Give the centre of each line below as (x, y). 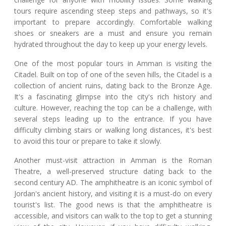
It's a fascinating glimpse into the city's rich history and (113, 96)
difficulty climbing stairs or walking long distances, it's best (113, 130)
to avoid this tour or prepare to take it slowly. (88, 141)
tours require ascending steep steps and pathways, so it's (113, 11)
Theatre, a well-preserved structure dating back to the (113, 171)
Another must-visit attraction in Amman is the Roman (113, 160)
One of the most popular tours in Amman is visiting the (113, 63)
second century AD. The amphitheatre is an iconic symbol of (113, 182)
